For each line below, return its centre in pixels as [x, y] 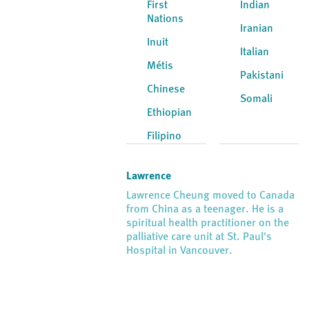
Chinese [166, 90]
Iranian [256, 29]
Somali [256, 99]
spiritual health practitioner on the [208, 223]
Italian [254, 52]
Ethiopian [170, 113]
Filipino [165, 137]
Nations [166, 19]
